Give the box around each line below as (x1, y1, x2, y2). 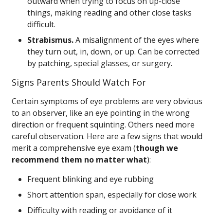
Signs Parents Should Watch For (12, 76, 146, 88)
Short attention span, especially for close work (27, 189, 197, 200)
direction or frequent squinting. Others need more (12, 119, 195, 130)
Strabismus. (27, 35, 73, 45)
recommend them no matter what (12, 154, 147, 165)
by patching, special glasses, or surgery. (27, 58, 172, 69)
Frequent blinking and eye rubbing (27, 174, 154, 184)
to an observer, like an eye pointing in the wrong (12, 108, 190, 118)
